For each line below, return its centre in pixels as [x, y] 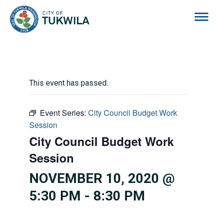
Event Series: [64, 113]
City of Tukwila [114, 10]
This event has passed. [69, 83]
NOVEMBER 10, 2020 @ [102, 178]
